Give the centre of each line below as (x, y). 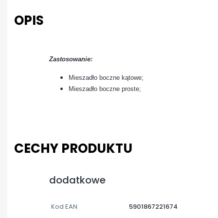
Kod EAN (64, 206)
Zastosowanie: (71, 59)
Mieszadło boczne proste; (105, 89)
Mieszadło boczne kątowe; (106, 77)
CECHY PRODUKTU (73, 148)
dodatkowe (77, 180)
